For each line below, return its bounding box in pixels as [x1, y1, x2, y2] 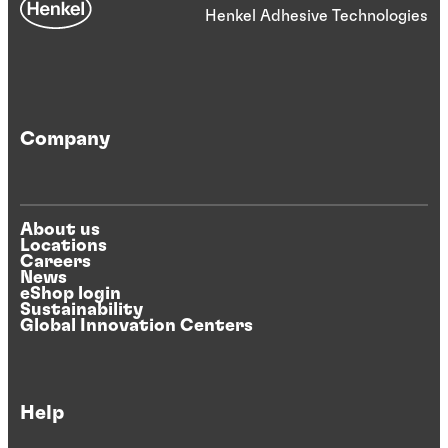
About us [20, 220, 100, 239]
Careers [20, 252, 91, 271]
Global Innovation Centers [20, 316, 253, 335]
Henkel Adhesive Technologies [205, 8, 428, 25]
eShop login [20, 284, 121, 303]
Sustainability [20, 300, 143, 319]
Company [20, 129, 110, 150]
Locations [20, 236, 107, 255]
